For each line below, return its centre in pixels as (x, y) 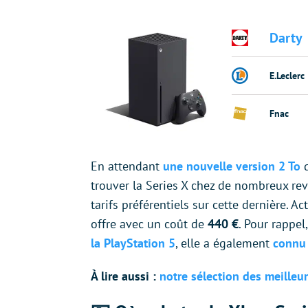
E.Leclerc (287, 76)
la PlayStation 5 (133, 243)
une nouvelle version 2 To (232, 166)
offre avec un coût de (149, 224)
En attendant (127, 166)
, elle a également (224, 243)
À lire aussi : (125, 276)
